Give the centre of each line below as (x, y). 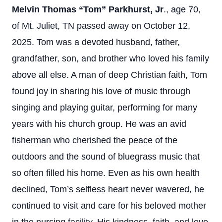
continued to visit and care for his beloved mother (109, 206)
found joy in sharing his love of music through (101, 91)
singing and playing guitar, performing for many (105, 108)
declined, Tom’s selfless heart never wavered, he (108, 189)
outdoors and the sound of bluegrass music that (106, 157)
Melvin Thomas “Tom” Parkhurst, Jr (88, 9)
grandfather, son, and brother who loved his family (111, 58)
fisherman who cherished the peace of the (95, 140)
